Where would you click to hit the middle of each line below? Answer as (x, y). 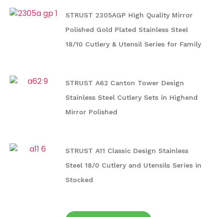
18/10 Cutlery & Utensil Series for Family (133, 44)
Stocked (79, 180)
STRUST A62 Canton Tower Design (125, 83)
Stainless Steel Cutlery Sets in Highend (132, 98)
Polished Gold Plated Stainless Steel (127, 30)
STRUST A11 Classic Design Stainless (127, 151)
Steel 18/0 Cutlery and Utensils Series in (133, 165)
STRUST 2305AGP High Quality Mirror (129, 15)
